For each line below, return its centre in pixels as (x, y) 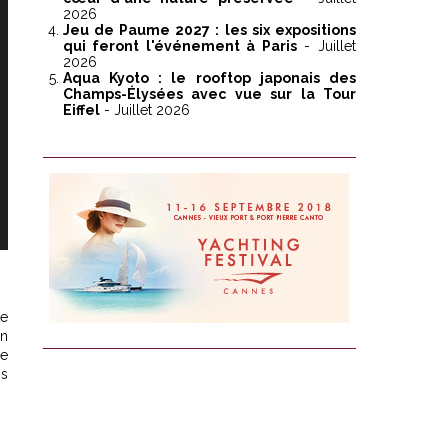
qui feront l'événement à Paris (179, 46)
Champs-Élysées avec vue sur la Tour (209, 94)
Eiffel (81, 110)
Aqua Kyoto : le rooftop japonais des (209, 78)
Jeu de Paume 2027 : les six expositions (209, 30)
